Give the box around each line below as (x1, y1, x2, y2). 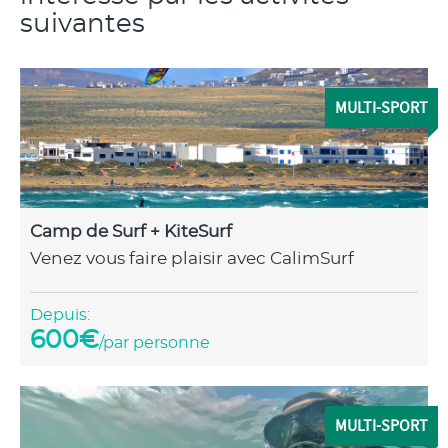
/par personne (99, 335, 210, 351)
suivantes (20, 11, 145, 37)
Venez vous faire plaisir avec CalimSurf (30, 250, 354, 267)
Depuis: (30, 307, 90, 323)
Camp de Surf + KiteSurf (30, 223, 232, 240)
